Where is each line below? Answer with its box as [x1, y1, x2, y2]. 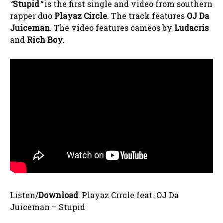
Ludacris [174, 22, 209, 33]
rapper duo [10, 10, 54, 21]
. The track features [107, 10, 187, 21]
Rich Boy [27, 34, 63, 45]
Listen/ [10, 189, 38, 200]
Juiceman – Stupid [10, 201, 85, 212]
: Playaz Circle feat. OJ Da [78, 189, 179, 200]
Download [38, 189, 78, 200]
